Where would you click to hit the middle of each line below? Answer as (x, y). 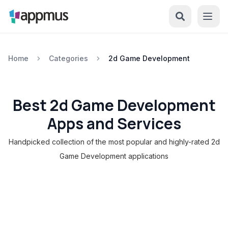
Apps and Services (114, 123)
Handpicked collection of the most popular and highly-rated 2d (114, 142)
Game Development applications (114, 156)
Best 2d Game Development (114, 105)
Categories (68, 58)
